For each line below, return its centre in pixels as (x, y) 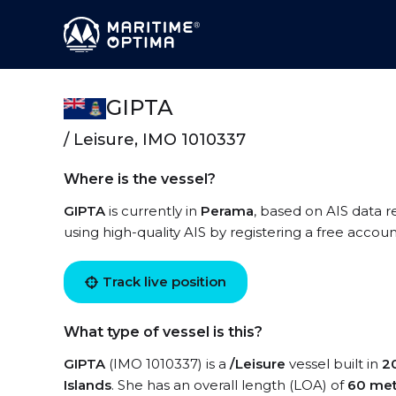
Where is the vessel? (140, 179)
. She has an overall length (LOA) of (229, 385)
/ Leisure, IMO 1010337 (155, 140)
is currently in (153, 211)
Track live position (164, 282)
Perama (227, 211)
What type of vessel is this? (163, 332)
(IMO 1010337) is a (168, 364)
